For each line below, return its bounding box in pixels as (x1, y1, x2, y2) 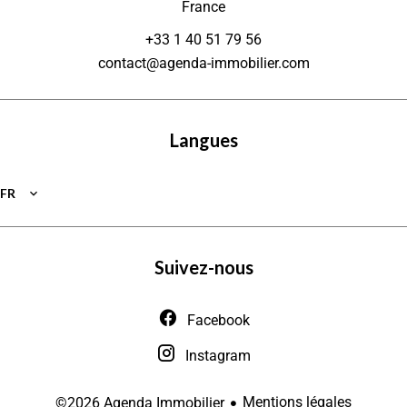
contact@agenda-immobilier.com (97, 55, 310, 72)
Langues (169, 129, 238, 151)
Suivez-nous (154, 256, 253, 278)
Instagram (185, 347, 251, 364)
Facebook (186, 312, 250, 329)
